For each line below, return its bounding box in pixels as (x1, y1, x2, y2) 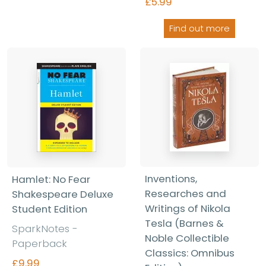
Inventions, (145, 171, 197, 186)
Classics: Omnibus (145, 245, 235, 260)
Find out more (169, 22, 230, 34)
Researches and (145, 186, 226, 201)
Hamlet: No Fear (12, 172, 90, 186)
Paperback (12, 236, 67, 251)
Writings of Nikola (145, 201, 230, 216)
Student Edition (12, 201, 87, 216)
